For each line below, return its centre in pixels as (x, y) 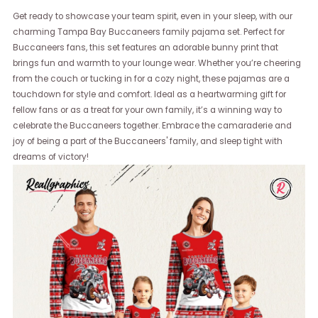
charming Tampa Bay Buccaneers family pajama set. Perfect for (149, 32)
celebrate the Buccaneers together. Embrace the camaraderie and (153, 126)
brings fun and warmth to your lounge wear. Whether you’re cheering (157, 64)
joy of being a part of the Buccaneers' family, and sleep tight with (148, 142)
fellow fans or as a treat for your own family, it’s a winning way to (148, 110)
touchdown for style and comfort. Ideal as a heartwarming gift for (150, 95)
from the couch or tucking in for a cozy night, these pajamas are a (152, 79)
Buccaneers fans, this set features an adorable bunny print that (146, 48)
